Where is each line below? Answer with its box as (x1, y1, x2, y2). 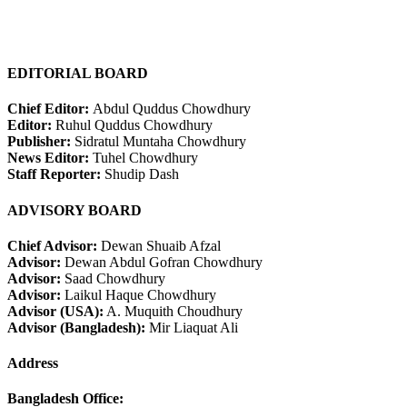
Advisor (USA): (7, 303, 104, 319)
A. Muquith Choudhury (104, 303, 243, 319)
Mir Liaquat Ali (145, 319, 238, 335)
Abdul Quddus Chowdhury (93, 101, 251, 117)
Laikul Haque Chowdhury (61, 286, 216, 303)
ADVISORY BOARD (7, 202, 142, 218)
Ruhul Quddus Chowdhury (55, 117, 213, 134)
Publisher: (7, 134, 71, 150)
